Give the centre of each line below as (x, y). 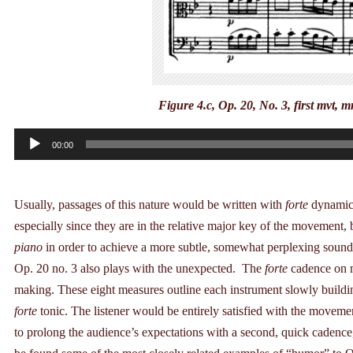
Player (29, 160)
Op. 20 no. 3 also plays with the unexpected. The (139, 269)
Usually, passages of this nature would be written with (150, 205)
